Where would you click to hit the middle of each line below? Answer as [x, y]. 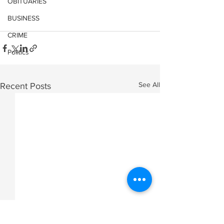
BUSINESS [23, 18]
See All [149, 85]
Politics [18, 52]
